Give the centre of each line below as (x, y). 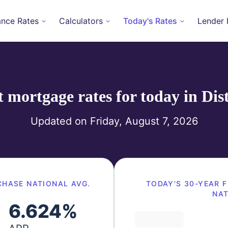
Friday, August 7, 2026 (144, 121)
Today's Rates (150, 21)
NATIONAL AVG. (57, 183)
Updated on (60, 121)
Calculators (81, 21)
